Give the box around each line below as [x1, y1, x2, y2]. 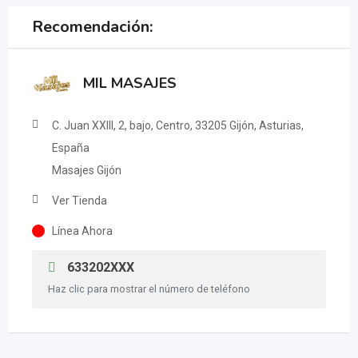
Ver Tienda [52, 194, 107, 207]
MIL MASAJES [83, 74, 177, 93]
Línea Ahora [52, 225, 113, 237]
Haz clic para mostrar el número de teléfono [48, 283, 250, 295]
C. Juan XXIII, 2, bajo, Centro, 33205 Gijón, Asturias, [52, 119, 304, 132]
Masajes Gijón [52, 164, 121, 177]
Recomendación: [32, 16, 153, 38]
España [52, 141, 89, 154]
